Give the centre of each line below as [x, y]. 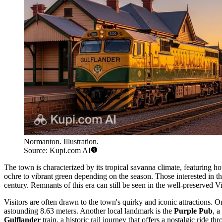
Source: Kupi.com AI [57, 151]
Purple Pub [193, 211]
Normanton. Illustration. [61, 142]
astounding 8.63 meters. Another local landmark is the [89, 211]
